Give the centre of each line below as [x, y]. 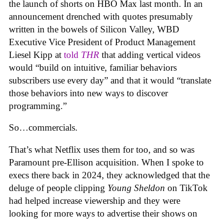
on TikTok [186, 188]
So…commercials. [44, 128]
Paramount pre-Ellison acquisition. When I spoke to [106, 162]
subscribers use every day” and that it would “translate [110, 80]
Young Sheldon [136, 188]
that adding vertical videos [151, 55]
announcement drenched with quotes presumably [101, 16]
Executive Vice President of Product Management [102, 42]
